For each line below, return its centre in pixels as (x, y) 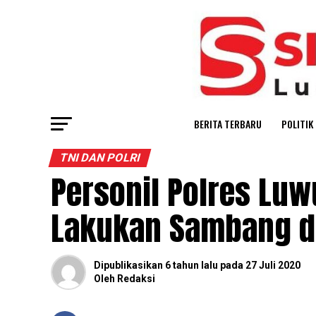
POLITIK (297, 123)
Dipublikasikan (128, 265)
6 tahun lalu (192, 265)
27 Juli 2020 (273, 265)
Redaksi (136, 278)
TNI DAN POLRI (100, 157)
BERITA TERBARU (228, 123)
